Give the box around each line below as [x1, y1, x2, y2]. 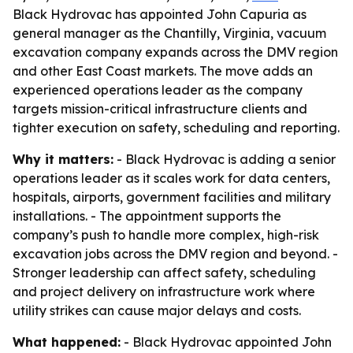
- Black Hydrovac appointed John [121, 334, 332, 350]
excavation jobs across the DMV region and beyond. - [13, 246, 338, 262]
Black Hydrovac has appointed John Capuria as [13, 6, 307, 22]
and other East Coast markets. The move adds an [13, 63, 313, 79]
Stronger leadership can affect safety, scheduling [13, 265, 316, 281]
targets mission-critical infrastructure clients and [13, 101, 307, 117]
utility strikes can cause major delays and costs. [13, 303, 301, 318]
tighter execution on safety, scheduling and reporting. [13, 120, 340, 136]
